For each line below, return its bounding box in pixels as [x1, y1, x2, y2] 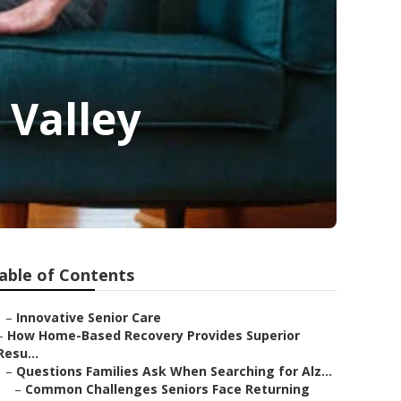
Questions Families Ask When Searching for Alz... [16, 363, 332, 380]
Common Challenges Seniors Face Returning [25, 380, 310, 397]
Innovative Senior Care [16, 309, 161, 326]
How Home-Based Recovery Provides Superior [7, 327, 300, 344]
